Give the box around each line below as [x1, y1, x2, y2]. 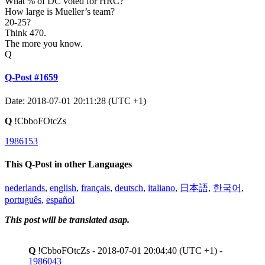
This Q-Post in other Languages [5, 159, 132, 169]
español [46, 195, 75, 205]
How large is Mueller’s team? [5, 7, 115, 17]
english [50, 183, 76, 193]
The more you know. [5, 38, 83, 49]
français [81, 183, 110, 193]
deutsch [115, 183, 143, 193]
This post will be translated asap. [5, 215, 130, 225]
